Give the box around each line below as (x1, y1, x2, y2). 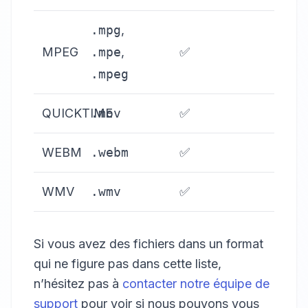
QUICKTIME (42, 106, 113, 120)
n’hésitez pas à (34, 276, 122, 291)
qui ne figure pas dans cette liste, (34, 256, 221, 271)
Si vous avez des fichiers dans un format (34, 236, 263, 251)
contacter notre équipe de (122, 276, 269, 291)
